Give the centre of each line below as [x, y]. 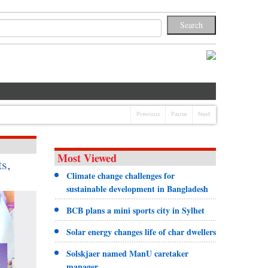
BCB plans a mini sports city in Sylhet [135, 210]
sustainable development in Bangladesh [137, 188]
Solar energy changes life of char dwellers [141, 232]
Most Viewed [87, 158]
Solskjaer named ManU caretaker [127, 253]
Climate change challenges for [120, 175]
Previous [148, 114]
